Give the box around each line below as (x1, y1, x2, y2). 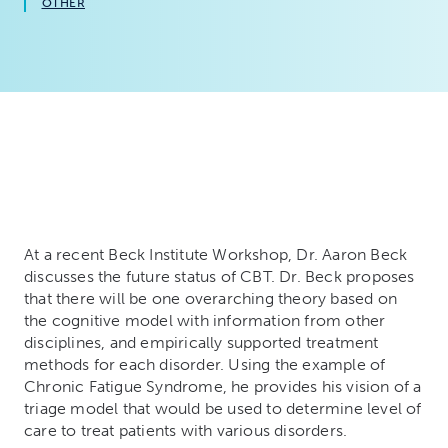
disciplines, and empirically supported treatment (24, 333, 379, 352)
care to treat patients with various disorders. (24, 421, 348, 440)
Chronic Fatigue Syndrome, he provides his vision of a (24, 377, 422, 396)
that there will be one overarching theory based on (24, 289, 398, 308)
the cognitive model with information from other (24, 311, 386, 330)
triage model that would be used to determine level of (24, 399, 422, 418)
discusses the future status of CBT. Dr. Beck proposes (24, 267, 415, 286)
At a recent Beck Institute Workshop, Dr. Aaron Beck (24, 245, 408, 264)
